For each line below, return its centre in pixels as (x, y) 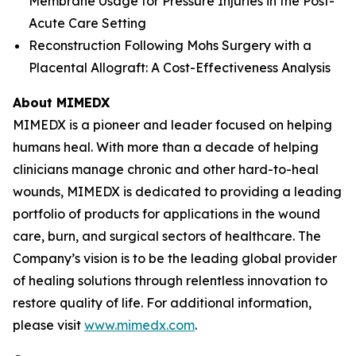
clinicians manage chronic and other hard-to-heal (166, 169)
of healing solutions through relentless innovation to (170, 281)
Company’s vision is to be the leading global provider (175, 258)
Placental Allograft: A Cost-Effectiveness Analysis (183, 68)
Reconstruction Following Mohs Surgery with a (170, 45)
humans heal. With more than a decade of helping (166, 147)
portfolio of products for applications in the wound (166, 214)
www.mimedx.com (139, 325)
